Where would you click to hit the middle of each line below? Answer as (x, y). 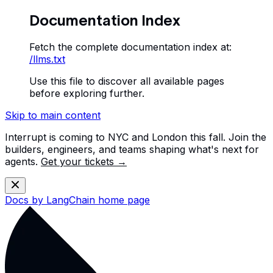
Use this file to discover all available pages (127, 81)
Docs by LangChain (50, 200)
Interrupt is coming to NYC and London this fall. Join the (136, 137)
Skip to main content (53, 115)
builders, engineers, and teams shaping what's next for (132, 149)
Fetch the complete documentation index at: (130, 47)
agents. (23, 161)
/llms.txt (47, 59)
